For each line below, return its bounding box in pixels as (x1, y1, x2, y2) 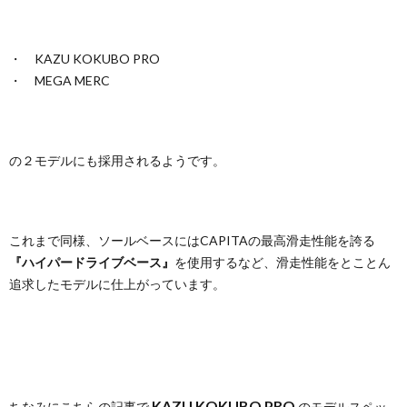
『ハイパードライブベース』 (9, 253, 174, 270)
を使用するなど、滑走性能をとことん (174, 253, 391, 270)
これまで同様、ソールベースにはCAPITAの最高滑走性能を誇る (9, 232, 375, 248)
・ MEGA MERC (9, 72, 110, 88)
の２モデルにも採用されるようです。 (9, 152, 225, 168)
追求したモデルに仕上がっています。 (9, 275, 225, 292)
